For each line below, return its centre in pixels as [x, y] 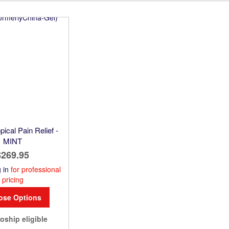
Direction [168, 7]
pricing [13, 179]
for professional [35, 169]
